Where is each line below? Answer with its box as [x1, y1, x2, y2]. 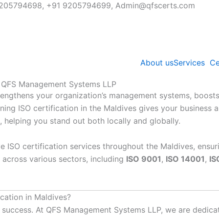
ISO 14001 [166, 153, 205, 164]
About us [140, 58, 174, 67]
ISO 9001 [126, 153, 161, 164]
